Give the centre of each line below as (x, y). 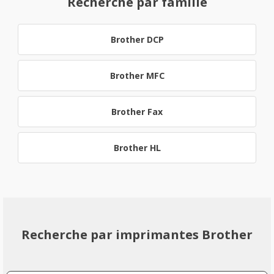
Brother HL (137, 148)
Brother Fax (137, 112)
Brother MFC (137, 76)
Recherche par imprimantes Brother (137, 234)
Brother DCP (137, 39)
